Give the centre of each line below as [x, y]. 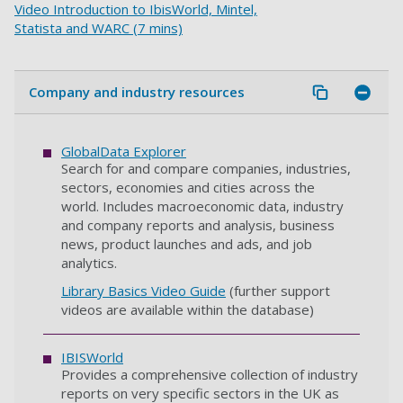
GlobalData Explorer [124, 152]
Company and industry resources [137, 92]
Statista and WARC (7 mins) [99, 28]
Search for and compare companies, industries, [206, 169]
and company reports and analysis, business [198, 225]
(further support [278, 291]
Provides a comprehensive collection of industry [210, 375]
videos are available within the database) [188, 310]
